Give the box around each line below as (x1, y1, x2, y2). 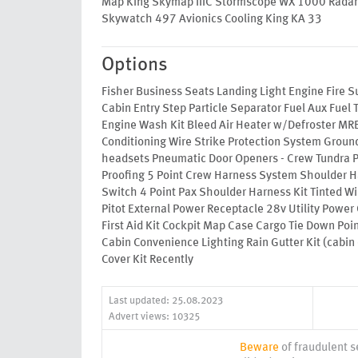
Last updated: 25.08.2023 (109, 296, 223, 306)
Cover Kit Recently (101, 253, 193, 266)
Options (101, 55, 168, 75)
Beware (239, 342, 279, 354)
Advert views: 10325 (109, 312, 200, 322)
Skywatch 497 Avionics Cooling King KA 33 (101, 14, 322, 26)
